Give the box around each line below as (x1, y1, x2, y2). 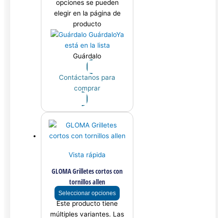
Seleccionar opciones (58, 189, 116, 197)
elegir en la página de (54, 9, 121, 18)
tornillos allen (69, 177, 106, 186)
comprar (74, 84, 101, 92)
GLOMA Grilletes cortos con (52, 166, 123, 176)
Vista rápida (69, 151, 106, 159)
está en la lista (64, 41, 110, 50)
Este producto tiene (56, 199, 118, 207)
